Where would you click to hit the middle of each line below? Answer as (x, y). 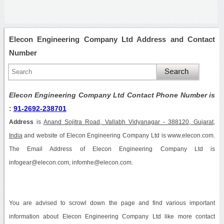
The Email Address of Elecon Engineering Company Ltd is (112, 149)
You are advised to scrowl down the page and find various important (112, 203)
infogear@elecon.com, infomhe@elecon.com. (71, 162)
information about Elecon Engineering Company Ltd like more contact (112, 216)
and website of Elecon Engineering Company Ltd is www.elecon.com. (119, 135)
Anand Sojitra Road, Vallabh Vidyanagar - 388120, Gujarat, (129, 122)
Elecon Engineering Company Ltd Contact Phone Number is (112, 95)
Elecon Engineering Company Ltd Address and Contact (112, 39)
